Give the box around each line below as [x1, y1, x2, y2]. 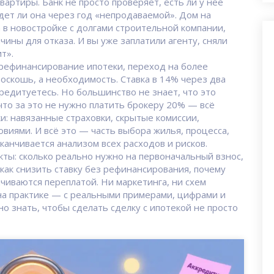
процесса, [186, 124, 229, 136]
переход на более [128, 60, 208, 72]
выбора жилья [118, 124, 181, 136]
